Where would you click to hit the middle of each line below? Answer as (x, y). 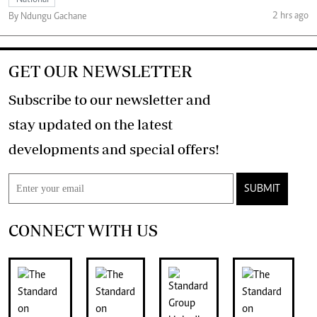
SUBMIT (262, 189)
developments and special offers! (198, 149)
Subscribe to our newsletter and (110, 100)
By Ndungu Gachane (47, 17)
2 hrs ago (290, 16)
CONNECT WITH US (83, 231)
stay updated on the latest (91, 125)
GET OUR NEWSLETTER (100, 71)
